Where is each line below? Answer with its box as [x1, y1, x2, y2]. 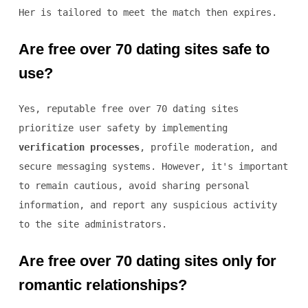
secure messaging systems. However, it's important [18, 161, 288, 173]
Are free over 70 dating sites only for [18, 252, 276, 270]
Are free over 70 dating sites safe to [18, 41, 269, 58]
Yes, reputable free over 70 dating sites [18, 103, 239, 115]
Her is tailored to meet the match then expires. [18, 7, 277, 19]
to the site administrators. [18, 219, 167, 230]
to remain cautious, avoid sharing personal [18, 180, 250, 192]
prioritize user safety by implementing [18, 122, 228, 134]
